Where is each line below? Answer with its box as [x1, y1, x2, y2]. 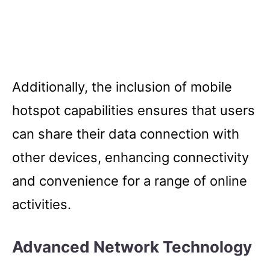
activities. [12, 196, 71, 212]
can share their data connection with [12, 125, 239, 142]
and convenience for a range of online [12, 172, 247, 189]
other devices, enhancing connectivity [12, 149, 249, 165]
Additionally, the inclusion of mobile [12, 78, 232, 95]
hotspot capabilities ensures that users [12, 102, 255, 118]
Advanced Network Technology [12, 237, 252, 256]
